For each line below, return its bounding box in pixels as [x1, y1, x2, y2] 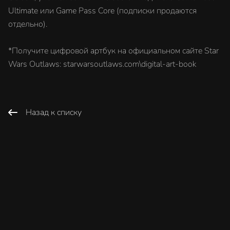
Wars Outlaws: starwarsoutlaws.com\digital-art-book [8, 59, 196, 70]
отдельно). [8, 18, 47, 30]
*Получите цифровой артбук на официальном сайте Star [8, 45, 219, 56]
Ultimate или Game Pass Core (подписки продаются [8, 5, 197, 16]
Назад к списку [26, 107, 82, 119]
